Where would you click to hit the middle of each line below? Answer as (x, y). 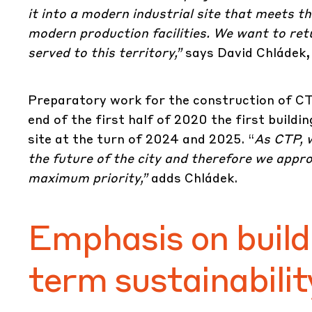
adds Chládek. (193, 177)
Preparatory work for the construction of (162, 99)
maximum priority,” (88, 177)
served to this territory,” (105, 52)
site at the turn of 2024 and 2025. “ (141, 138)
